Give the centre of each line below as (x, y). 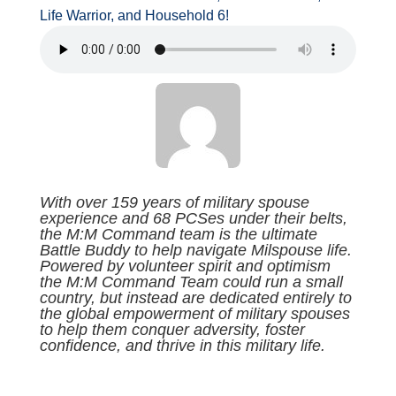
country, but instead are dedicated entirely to (195, 298)
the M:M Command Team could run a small (191, 282)
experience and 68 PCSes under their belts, (193, 219)
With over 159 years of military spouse (174, 203)
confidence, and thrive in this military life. (182, 346)
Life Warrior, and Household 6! (134, 16)
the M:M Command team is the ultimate (178, 235)
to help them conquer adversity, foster (172, 330)
